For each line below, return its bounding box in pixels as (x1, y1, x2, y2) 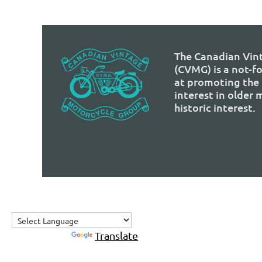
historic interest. (174, 101, 256, 114)
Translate (95, 229, 138, 242)
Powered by (12, 229, 71, 242)
